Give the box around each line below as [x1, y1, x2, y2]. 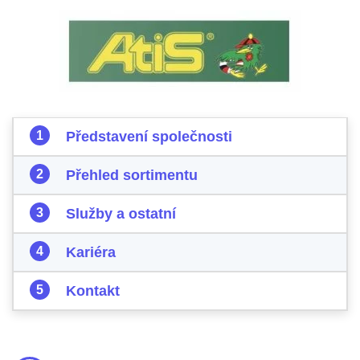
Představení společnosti [66, 129, 232, 145]
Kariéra [66, 244, 116, 260]
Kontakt [66, 283, 120, 299]
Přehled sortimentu [66, 167, 198, 183]
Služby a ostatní [66, 206, 176, 222]
